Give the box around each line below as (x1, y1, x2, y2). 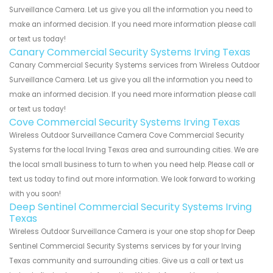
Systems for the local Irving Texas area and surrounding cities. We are (9, 144, 258, 155)
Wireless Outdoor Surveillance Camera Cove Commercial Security (9, 130, 244, 140)
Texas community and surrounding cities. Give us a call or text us (9, 255, 244, 266)
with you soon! (9, 188, 61, 199)
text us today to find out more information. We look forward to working (9, 174, 255, 184)
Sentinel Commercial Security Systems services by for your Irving (9, 241, 241, 251)
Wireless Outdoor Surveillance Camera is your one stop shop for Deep (9, 226, 255, 236)
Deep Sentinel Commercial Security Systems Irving (9, 199, 252, 214)
